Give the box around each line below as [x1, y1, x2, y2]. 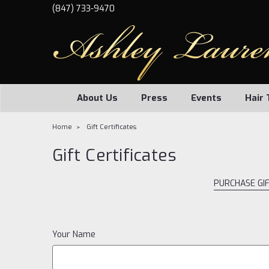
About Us [76, 92, 118, 104]
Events [190, 92, 222, 104]
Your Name [52, 229, 95, 240]
